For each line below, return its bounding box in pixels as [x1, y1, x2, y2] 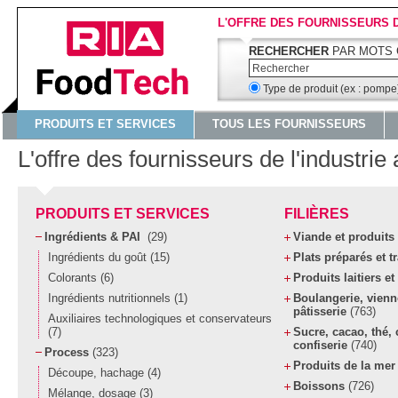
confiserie [293, 338, 351, 352]
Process [44, 346, 92, 359]
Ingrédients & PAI [44, 230, 147, 243]
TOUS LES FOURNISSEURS [212, 117, 366, 131]
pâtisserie [293, 305, 350, 318]
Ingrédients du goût [48, 251, 150, 264]
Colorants [48, 271, 100, 284]
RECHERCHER [249, 44, 329, 58]
